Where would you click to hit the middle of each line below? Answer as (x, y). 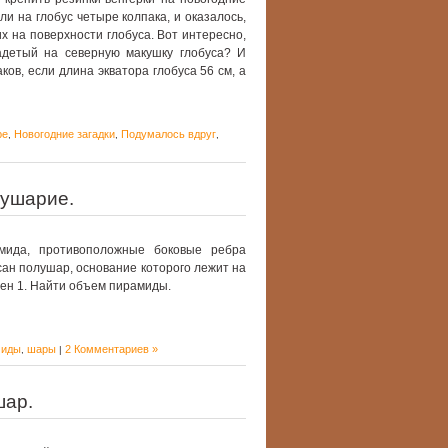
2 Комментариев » (111, 349)
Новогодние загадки (64, 134)
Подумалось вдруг (168, 134)
